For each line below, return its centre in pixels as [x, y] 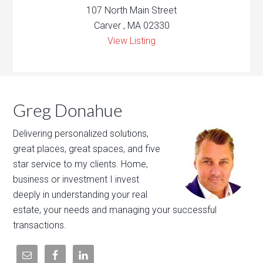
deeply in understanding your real [80, 194]
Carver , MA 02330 [131, 25]
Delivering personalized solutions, [81, 133]
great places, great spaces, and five [87, 149]
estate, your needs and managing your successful [115, 210]
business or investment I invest [76, 179]
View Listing [131, 41]
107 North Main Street [131, 10]
